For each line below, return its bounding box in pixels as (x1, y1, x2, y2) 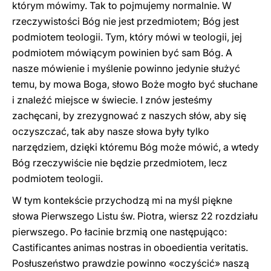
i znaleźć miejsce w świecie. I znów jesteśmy (12, 94, 212, 106)
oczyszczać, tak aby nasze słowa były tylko (12, 125, 209, 137)
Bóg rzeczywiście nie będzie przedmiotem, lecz (12, 157, 227, 169)
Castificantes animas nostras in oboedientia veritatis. (12, 241, 248, 253)
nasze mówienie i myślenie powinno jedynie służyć (12, 62, 240, 74)
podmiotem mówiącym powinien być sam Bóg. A (12, 47, 232, 59)
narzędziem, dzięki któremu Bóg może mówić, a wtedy (12, 141, 259, 153)
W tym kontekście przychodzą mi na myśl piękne (12, 194, 232, 206)
